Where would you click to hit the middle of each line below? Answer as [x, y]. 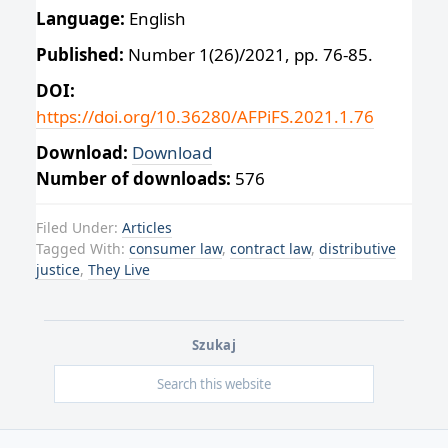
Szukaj [214, 344]
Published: [80, 55]
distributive [357, 248]
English [155, 18]
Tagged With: [82, 248]
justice [58, 269]
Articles [147, 227]
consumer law [175, 248]
